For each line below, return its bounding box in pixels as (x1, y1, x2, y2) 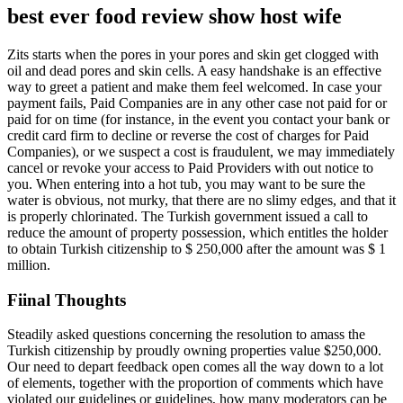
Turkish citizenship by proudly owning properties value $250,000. (7, 343, 381, 359)
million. (7, 256, 50, 273)
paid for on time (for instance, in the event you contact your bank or (7, 111, 390, 127)
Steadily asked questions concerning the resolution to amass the (7, 327, 365, 343)
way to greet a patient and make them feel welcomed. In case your (7, 78, 381, 94)
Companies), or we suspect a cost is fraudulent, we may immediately (7, 143, 395, 159)
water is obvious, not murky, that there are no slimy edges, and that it (7, 192, 396, 208)
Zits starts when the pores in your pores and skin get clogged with (7, 46, 379, 62)
